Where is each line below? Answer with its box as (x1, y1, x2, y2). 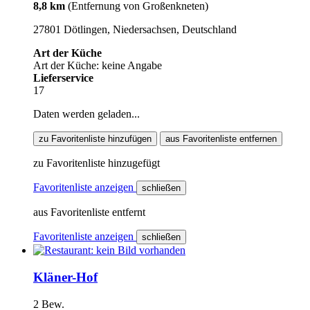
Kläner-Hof (33, 269, 98, 284)
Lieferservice (33, 72, 93, 84)
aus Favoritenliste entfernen (165, 134, 277, 145)
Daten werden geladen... (33, 108, 140, 120)
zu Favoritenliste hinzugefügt (33, 157, 160, 170)
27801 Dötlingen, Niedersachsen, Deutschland (33, 24, 237, 36)
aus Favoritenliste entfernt (33, 206, 145, 219)
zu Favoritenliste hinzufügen (39, 134, 152, 145)
